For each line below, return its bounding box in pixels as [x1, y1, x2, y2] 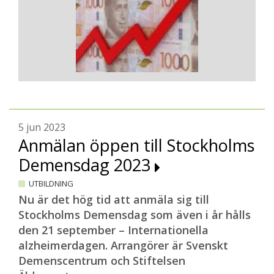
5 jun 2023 [18, 120, 65, 134]
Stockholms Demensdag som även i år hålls [18, 207, 251, 222]
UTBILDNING [29, 178, 73, 189]
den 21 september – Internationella [18, 223, 209, 237]
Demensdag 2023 [18, 154, 155, 176]
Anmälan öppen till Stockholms [18, 134, 254, 157]
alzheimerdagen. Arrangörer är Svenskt [18, 238, 228, 253]
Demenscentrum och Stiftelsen [18, 253, 185, 268]
